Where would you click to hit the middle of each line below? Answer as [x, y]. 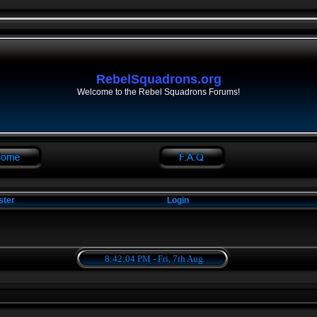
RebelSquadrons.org [158, 79]
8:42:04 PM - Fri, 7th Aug [154, 259]
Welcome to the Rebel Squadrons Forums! [158, 92]
